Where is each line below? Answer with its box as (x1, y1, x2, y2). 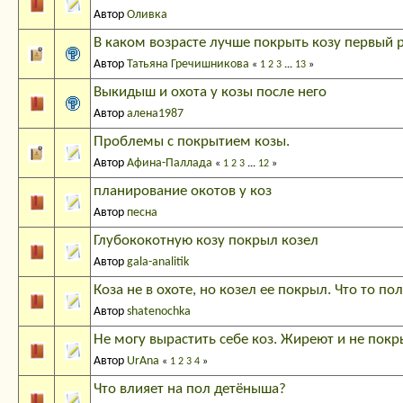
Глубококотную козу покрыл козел (94, 233, 318, 249)
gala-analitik (127, 255, 189, 270)
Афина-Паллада (127, 157, 212, 171)
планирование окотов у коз (94, 184, 272, 200)
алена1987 (127, 107, 184, 121)
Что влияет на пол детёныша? (94, 381, 286, 398)
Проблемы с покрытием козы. (94, 134, 290, 150)
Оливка (127, 8, 167, 22)
